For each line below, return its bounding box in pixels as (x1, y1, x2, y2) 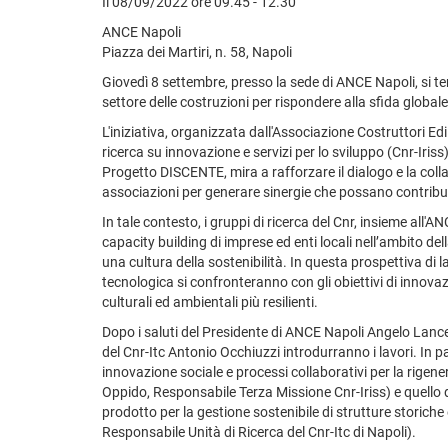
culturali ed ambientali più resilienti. (102, 293, 321, 310)
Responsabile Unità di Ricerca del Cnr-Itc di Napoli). (102, 423, 416, 440)
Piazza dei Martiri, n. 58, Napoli (102, 43, 292, 60)
